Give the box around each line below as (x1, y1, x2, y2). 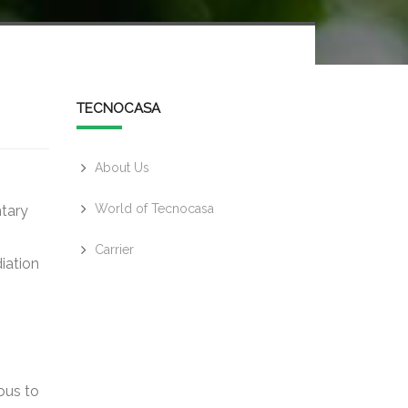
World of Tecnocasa (94, 201, 214, 216)
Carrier (94, 242, 134, 257)
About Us (94, 160, 149, 175)
